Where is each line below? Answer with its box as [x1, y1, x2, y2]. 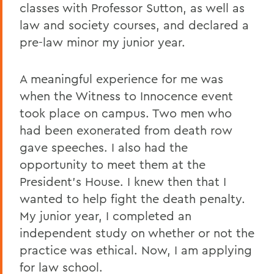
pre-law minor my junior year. [20, 34, 185, 50]
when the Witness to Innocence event [20, 87, 233, 103]
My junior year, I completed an [20, 207, 191, 223]
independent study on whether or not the [20, 224, 254, 240]
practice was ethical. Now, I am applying [20, 242, 252, 257]
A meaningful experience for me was [20, 70, 223, 86]
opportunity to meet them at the [20, 156, 206, 172]
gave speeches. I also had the [20, 139, 188, 155]
